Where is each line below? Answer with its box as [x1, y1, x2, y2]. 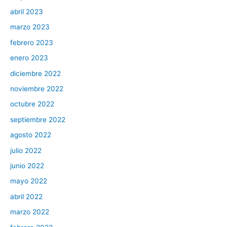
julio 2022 [10, 146, 42, 155]
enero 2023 [10, 54, 48, 62]
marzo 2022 [10, 208, 49, 216]
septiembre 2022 [10, 115, 65, 124]
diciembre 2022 [10, 69, 61, 78]
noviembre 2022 [10, 84, 63, 93]
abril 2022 [10, 192, 43, 201]
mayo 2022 [10, 177, 47, 185]
